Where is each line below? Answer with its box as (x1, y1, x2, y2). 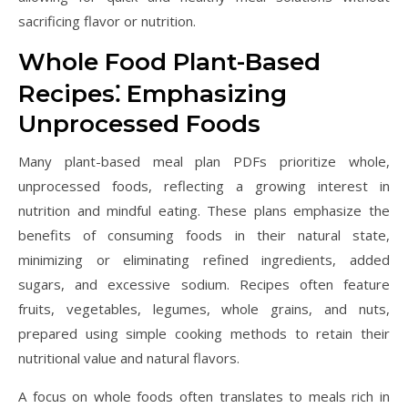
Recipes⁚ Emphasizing (18, 79, 287, 108)
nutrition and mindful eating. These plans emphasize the (18, 201, 390, 219)
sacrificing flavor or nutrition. (18, 12, 196, 30)
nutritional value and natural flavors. (18, 349, 240, 367)
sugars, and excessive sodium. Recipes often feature (18, 275, 390, 293)
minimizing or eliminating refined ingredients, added (18, 250, 390, 269)
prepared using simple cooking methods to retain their (18, 324, 390, 342)
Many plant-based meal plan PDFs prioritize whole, (18, 152, 390, 170)
